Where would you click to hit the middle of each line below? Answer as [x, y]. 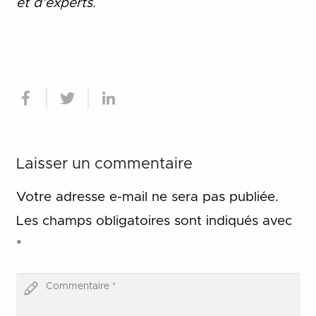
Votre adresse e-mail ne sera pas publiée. [147, 197]
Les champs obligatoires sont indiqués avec [154, 221]
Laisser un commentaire [104, 164]
